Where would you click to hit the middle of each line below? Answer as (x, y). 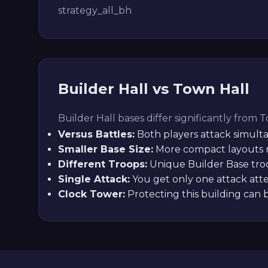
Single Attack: (94, 179)
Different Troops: (103, 164)
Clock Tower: (92, 194)
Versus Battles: (96, 134)
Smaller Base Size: (106, 149)
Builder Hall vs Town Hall (154, 89)
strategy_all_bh (95, 10)
